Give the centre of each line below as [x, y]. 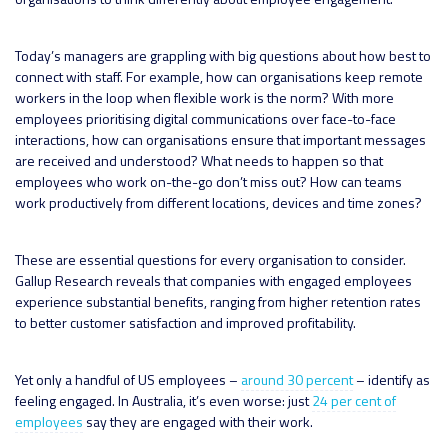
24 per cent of [354, 400]
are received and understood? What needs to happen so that [199, 160]
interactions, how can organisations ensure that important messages [220, 139]
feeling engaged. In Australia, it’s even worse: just [163, 400]
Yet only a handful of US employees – [128, 379]
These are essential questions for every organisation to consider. [210, 259]
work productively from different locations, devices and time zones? [218, 202]
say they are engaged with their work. [198, 421]
